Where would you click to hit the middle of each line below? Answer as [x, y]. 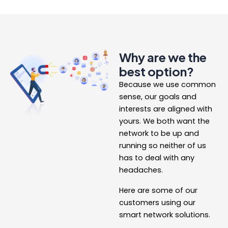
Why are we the [163, 57]
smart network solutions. [165, 215]
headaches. [142, 170]
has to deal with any [157, 158]
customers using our [157, 203]
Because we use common [167, 85]
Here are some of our [158, 191]
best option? [156, 72]
